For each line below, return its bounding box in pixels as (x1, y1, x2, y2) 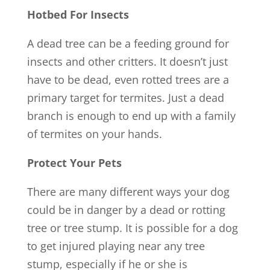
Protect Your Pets (27, 155, 122, 170)
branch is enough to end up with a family (27, 108, 236, 123)
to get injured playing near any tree (27, 239, 205, 253)
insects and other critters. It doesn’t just (27, 54, 228, 69)
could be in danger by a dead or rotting (27, 202, 225, 217)
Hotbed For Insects (27, 7, 129, 22)
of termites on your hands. (27, 127, 162, 141)
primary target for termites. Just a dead (27, 90, 224, 105)
